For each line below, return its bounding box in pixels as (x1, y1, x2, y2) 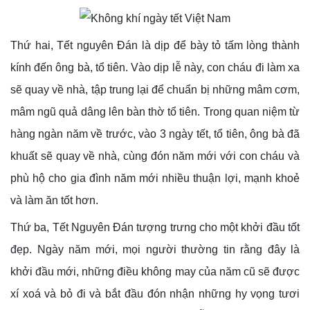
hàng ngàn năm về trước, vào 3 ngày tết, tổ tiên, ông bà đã (10, 127, 300, 140)
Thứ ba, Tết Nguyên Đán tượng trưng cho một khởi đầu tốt (10, 221, 300, 233)
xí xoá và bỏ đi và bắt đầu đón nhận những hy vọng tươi (10, 287, 300, 300)
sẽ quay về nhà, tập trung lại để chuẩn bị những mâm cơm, (10, 83, 300, 95)
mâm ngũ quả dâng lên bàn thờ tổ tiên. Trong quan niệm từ (10, 105, 300, 118)
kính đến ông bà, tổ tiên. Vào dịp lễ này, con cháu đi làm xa (10, 61, 300, 73)
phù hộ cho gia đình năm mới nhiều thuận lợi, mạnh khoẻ (10, 172, 300, 184)
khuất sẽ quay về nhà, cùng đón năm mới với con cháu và (10, 149, 300, 162)
